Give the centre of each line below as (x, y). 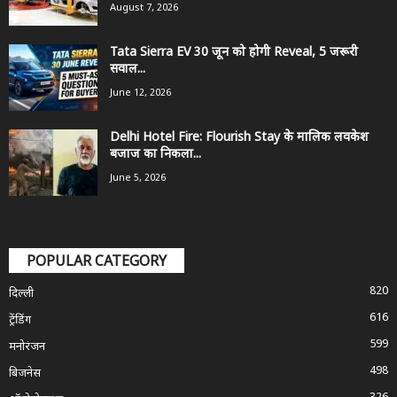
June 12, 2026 (140, 93)
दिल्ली (21, 294)
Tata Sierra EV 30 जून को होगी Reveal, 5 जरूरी (234, 53)
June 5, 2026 (138, 179)
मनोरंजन (27, 347)
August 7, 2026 (144, 8)
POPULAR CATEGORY (97, 263)
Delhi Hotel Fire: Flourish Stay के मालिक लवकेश (239, 138)
